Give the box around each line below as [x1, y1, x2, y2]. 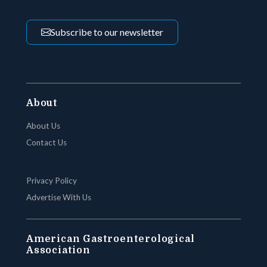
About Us [26, 120, 60, 131]
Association [26, 244, 91, 256]
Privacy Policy [26, 175, 77, 185]
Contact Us [26, 137, 67, 147]
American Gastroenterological [26, 233, 195, 244]
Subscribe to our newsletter [51, 26, 163, 38]
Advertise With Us [26, 192, 91, 202]
